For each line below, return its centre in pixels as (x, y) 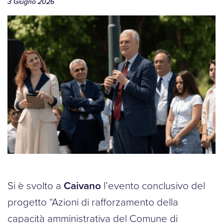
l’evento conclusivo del (153, 186)
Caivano (82, 186)
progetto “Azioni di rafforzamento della (93, 202)
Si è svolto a (36, 186)
